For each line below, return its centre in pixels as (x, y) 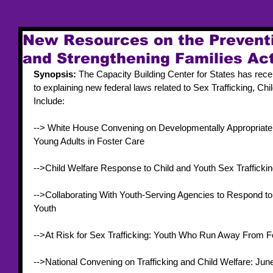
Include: (50, 101)
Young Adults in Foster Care (90, 141)
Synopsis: (56, 74)
